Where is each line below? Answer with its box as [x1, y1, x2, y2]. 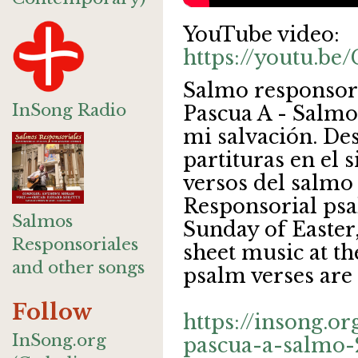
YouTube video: [183, 22, 340, 47]
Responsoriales [12, 234, 138, 255]
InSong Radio [12, 100, 126, 121]
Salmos [12, 211, 73, 232]
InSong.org [12, 330, 106, 351]
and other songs [12, 257, 145, 278]
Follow [12, 299, 93, 325]
